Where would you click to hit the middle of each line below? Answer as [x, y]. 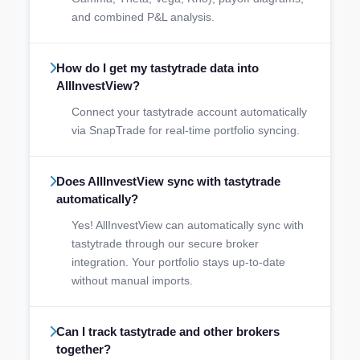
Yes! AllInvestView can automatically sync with [188, 225]
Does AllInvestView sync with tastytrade [168, 181]
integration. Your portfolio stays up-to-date [178, 262]
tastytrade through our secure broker [165, 243]
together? [84, 349]
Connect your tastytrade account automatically [189, 111]
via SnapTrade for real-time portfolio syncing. [186, 130]
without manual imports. [132, 280]
